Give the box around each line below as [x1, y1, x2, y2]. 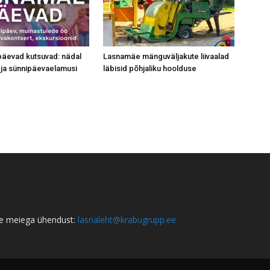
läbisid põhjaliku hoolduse [102, 64, 198, 73]
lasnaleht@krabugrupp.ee [78, 214, 176, 225]
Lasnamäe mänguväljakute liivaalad [102, 52, 229, 61]
